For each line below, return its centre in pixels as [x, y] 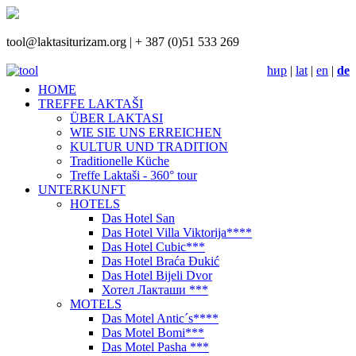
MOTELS [96, 304]
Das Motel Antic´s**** [160, 318]
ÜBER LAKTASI [116, 118]
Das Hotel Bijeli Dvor [157, 275]
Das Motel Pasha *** [155, 347]
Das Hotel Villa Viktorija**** [177, 232]
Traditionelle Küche [120, 161]
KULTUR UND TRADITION [149, 147]
